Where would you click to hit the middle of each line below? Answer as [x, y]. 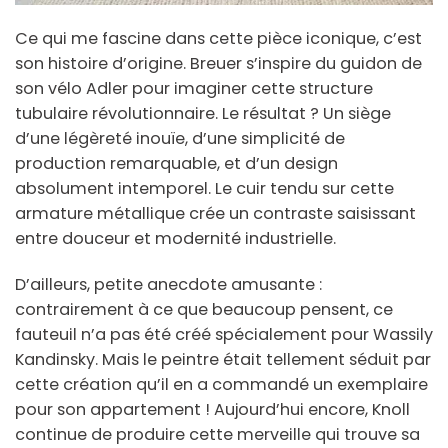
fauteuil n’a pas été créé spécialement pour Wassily [224, 334]
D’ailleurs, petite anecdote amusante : [168, 284]
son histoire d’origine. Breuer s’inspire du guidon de [218, 63]
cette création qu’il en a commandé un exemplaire [221, 384]
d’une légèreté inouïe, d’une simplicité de [180, 138]
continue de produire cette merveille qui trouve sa [217, 434]
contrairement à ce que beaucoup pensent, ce [204, 309]
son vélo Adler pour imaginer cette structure [194, 88]
